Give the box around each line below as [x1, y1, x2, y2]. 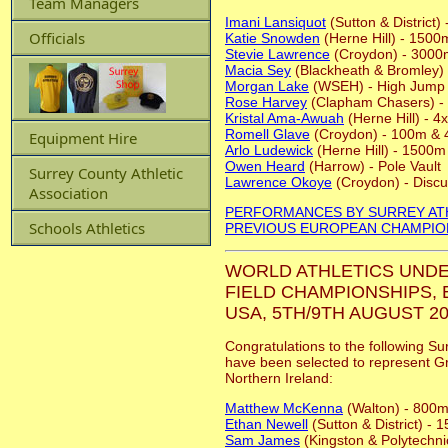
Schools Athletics [29, 218, 145, 238]
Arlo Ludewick [225, 142, 313, 159]
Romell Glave [225, 126, 310, 143]
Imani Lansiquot [225, 14, 326, 31]
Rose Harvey [225, 94, 307, 111]
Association [29, 183, 108, 203]
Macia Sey [225, 62, 291, 79]
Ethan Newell [225, 416, 308, 433]
